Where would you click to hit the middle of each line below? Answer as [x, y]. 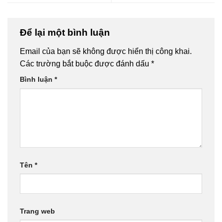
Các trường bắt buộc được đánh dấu [85, 63]
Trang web [37, 211]
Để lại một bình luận [66, 33]
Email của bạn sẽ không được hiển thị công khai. [106, 51]
